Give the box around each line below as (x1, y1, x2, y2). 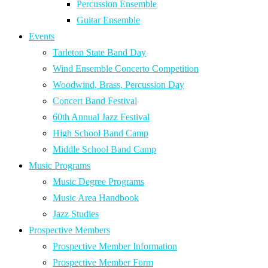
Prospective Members (29, 225, 110, 236)
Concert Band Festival (53, 96, 137, 106)
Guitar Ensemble (77, 15, 140, 26)
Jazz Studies (53, 209, 99, 220)
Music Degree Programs (53, 176, 144, 187)
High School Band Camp (53, 128, 148, 139)
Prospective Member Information (53, 241, 177, 252)
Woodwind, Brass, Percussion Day (53, 80, 184, 90)
